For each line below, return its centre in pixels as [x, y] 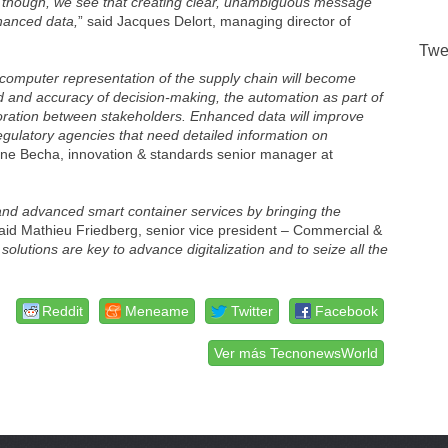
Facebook [347, 311]
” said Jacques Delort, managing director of [215, 21]
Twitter [252, 311]
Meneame [157, 311]
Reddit [63, 311]
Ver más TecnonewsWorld [296, 353]
